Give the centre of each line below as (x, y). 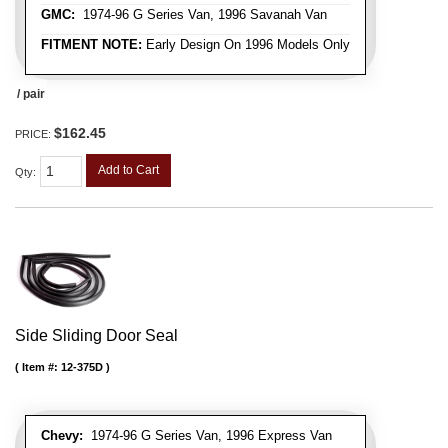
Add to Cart (128, 169)
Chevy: (62, 436)
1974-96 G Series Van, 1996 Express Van (207, 436)
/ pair (31, 93)
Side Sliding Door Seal (96, 336)
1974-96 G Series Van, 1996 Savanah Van (201, 14)
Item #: (41, 367)
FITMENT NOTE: (91, 44)
